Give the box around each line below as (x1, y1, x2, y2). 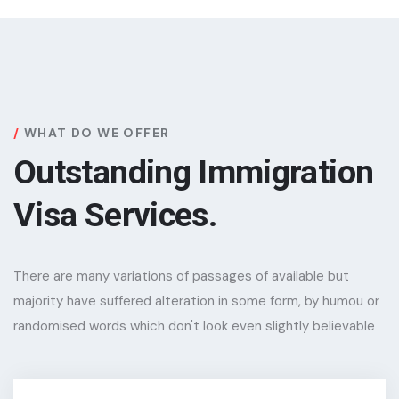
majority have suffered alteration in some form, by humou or (13, 292, 379, 310)
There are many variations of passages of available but (13, 267, 349, 285)
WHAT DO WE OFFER (24, 125, 170, 141)
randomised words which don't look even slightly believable (13, 317, 375, 335)
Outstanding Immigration (13, 152, 374, 191)
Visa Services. (13, 195, 218, 234)
